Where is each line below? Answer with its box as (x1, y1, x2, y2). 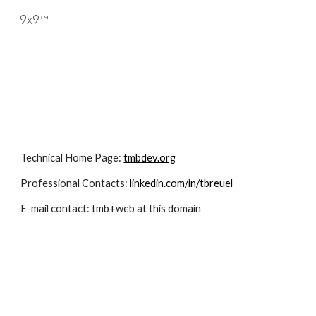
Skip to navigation (217, 20, 305, 32)
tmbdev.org (123, 152, 176, 164)
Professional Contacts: (20, 177, 130, 189)
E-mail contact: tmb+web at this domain (20, 202, 202, 214)
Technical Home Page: (20, 152, 124, 164)
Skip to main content (11, 20, 111, 32)
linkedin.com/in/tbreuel (130, 177, 233, 189)
